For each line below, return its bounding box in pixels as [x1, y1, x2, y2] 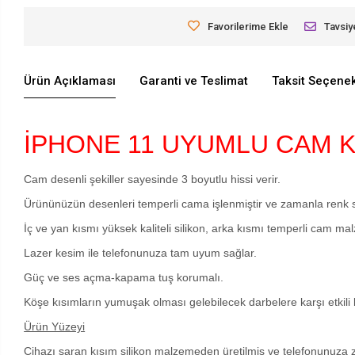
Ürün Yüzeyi [24, 319, 86, 333]
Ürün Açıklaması [24, 74, 116, 89]
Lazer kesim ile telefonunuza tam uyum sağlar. [24, 246, 258, 259]
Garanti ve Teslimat [139, 74, 249, 89]
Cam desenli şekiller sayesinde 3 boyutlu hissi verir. [24, 172, 281, 185]
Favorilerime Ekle [208, 20, 289, 32]
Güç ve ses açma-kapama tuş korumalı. [24, 270, 224, 284]
